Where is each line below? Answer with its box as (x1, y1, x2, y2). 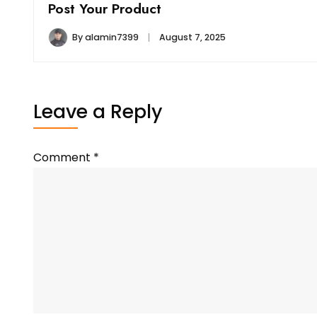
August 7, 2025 (159, 30, 226, 43)
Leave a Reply (33, 98, 163, 125)
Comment (33, 149, 93, 166)
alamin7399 (85, 30, 139, 43)
